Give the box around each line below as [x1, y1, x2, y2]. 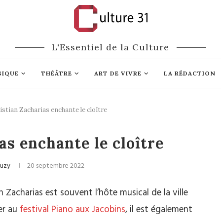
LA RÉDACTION [163, 70, 216, 77]
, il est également [125, 202, 192, 217]
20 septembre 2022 [27, 160, 84, 172]
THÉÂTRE [40, 70, 72, 77]
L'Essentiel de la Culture [52, 41, 169, 53]
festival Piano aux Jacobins [20, 202, 125, 217]
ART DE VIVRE [94, 70, 142, 77]
